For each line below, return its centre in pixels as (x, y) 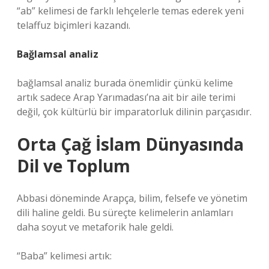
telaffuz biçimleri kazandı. (74, 25)
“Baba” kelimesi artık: (64, 256)
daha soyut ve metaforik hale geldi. (95, 227)
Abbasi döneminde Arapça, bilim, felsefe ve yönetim (132, 198)
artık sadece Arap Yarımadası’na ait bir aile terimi (126, 97)
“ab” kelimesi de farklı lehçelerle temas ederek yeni (130, 11)
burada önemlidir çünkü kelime (162, 83)
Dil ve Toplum (74, 166)
